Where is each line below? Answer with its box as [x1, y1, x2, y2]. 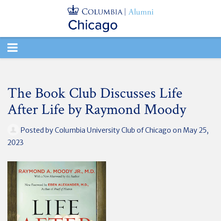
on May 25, [171, 125, 209, 135]
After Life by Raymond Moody [7, 100, 186, 119]
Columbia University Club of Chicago [55, 125, 171, 135]
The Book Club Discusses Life [7, 84, 183, 103]
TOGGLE [7, 39, 52, 55]
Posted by [19, 125, 55, 135]
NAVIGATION [7, 61, 80, 76]
